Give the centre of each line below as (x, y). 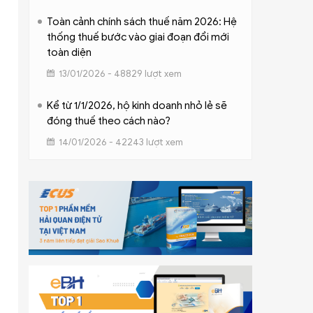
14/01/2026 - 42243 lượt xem (121, 142)
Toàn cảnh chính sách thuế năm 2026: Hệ (141, 21)
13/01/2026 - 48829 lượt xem (120, 73)
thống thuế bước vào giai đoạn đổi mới (138, 37)
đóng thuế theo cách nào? (108, 121)
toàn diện (69, 52)
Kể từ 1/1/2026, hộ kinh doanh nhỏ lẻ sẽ (137, 105)
